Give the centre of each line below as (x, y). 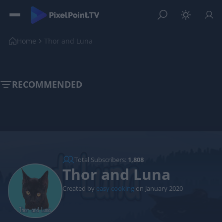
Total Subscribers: (101, 159)
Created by (79, 188)
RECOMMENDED (47, 84)
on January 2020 (159, 188)
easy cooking (115, 188)
